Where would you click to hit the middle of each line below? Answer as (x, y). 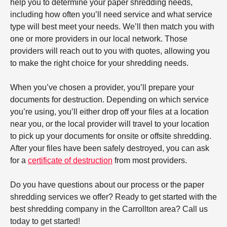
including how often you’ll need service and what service (111, 15)
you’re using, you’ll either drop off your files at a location (109, 112)
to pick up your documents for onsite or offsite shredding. (111, 136)
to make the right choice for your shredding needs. (99, 63)
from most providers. (150, 161)
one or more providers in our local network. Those (99, 39)
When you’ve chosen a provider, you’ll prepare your (102, 88)
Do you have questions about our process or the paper (107, 185)
